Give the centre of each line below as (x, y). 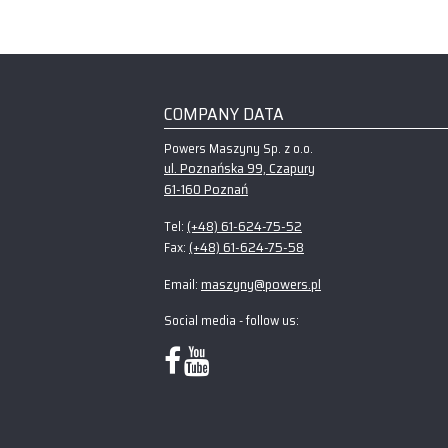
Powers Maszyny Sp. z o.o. (238, 148)
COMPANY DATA (224, 114)
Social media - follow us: (231, 320)
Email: (182, 284)
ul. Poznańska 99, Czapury (239, 168)
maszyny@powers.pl (261, 284)
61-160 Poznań (206, 189)
